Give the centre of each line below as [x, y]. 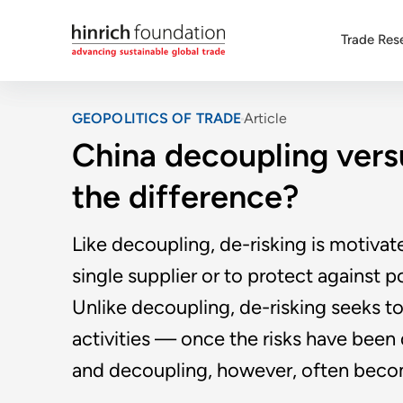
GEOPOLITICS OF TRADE [157, 118]
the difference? [185, 197]
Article [265, 118]
